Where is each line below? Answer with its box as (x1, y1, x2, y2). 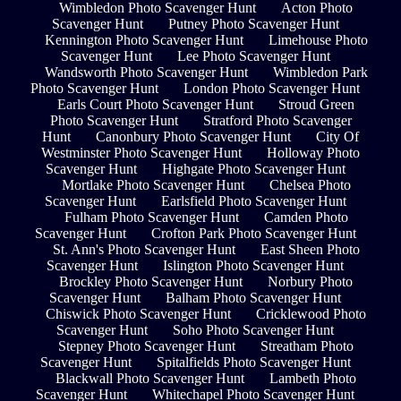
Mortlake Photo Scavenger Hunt (61, 177, 244, 193)
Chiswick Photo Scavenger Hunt (46, 306, 231, 322)
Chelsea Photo (269, 177, 351, 193)
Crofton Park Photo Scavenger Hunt (150, 226, 356, 242)
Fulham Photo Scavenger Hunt (64, 209, 239, 226)
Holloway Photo (267, 145, 360, 161)
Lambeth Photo (269, 371, 356, 387)
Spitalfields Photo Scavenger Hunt (156, 354, 351, 371)
